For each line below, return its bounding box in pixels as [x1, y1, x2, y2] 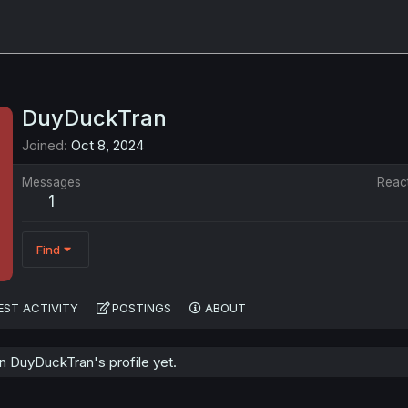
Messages [22, 175, 81, 190]
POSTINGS [112, 301, 171, 315]
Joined [22, 137, 64, 155]
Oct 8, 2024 [71, 137, 144, 155]
